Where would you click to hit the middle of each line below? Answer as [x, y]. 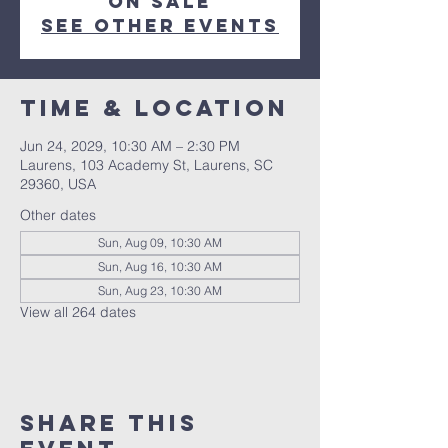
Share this [109, 423]
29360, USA [58, 184]
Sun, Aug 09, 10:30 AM [160, 242]
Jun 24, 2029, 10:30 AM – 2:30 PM [130, 146]
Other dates [58, 215]
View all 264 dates [78, 312]
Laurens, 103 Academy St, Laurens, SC [146, 165]
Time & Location [154, 108]
